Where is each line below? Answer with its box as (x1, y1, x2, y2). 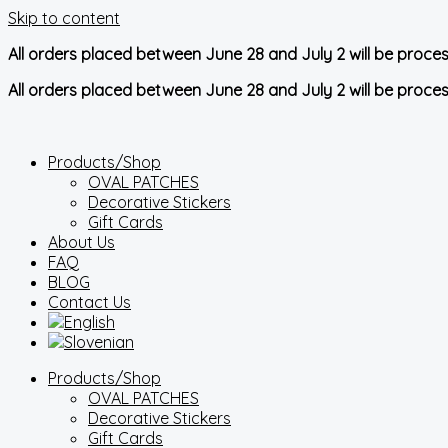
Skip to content (8, 8, 120, 28)
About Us (48, 232, 115, 252)
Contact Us (48, 292, 131, 312)
